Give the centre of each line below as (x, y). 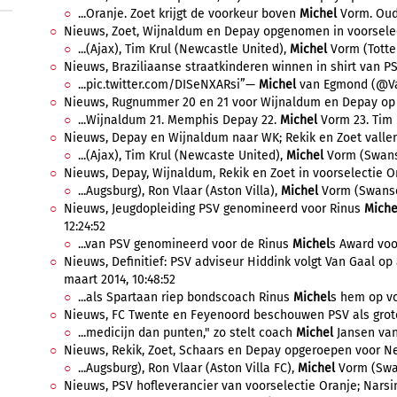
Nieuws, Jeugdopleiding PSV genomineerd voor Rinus (214, 209)
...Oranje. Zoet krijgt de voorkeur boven (189, 14)
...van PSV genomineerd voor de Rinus (185, 244)
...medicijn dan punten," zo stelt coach (187, 333)
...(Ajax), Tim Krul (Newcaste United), (182, 156)
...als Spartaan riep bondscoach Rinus (186, 297)
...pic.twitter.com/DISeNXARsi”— (168, 85)
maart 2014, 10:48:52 (120, 280)
